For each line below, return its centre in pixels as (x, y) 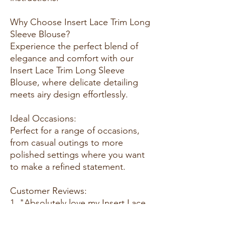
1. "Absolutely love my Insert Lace (78, 203)
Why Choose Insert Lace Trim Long (80, 22)
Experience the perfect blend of (74, 46)
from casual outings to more (67, 142)
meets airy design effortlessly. (69, 94)
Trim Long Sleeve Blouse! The (70, 215)
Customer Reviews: (48, 191)
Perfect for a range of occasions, (75, 130)
